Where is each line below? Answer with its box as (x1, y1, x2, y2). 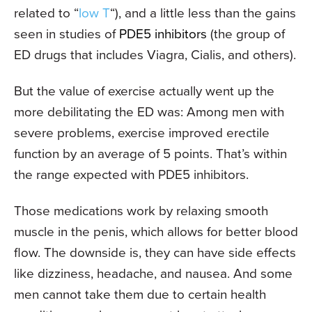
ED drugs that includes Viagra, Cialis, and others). (14, 44, 296, 65)
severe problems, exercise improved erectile (14, 122, 270, 143)
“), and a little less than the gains (110, 2, 296, 23)
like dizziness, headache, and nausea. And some (14, 263, 292, 283)
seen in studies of (14, 23, 116, 44)
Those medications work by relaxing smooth (14, 200, 268, 221)
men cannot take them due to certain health (14, 283, 266, 304)
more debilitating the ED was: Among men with (14, 101, 284, 122)
